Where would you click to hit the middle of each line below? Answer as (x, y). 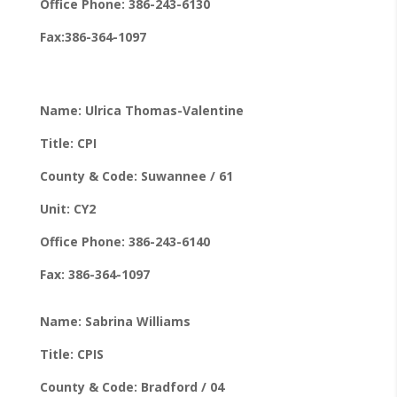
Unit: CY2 (67, 208)
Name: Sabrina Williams (115, 321)
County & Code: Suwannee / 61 (136, 175)
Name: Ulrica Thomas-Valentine (141, 110)
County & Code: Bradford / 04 (132, 386)
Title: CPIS (71, 354)
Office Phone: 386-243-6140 (125, 241)
